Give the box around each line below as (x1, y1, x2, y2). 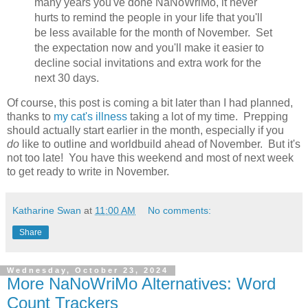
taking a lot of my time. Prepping (127, 111, 288, 123)
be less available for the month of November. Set (34, 26, 272, 38)
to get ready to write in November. (7, 166, 169, 178)
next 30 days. (34, 71, 99, 84)
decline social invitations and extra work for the (34, 56, 261, 69)
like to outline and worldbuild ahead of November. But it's (19, 138, 300, 151)
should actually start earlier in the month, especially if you (7, 124, 284, 137)
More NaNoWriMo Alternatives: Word (7, 274, 276, 294)
